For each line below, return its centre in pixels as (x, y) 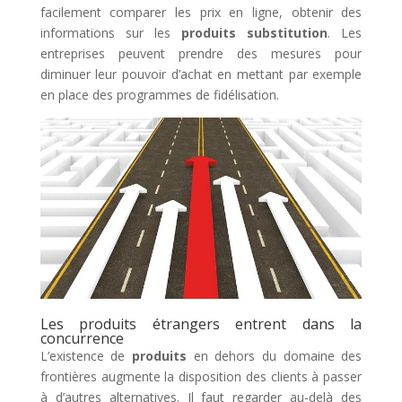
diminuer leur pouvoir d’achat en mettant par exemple (201, 74)
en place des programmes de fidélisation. (159, 95)
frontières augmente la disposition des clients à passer (201, 376)
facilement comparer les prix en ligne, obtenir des (201, 13)
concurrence (82, 338)
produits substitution (255, 33)
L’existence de (86, 355)
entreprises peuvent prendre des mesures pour (201, 54)
